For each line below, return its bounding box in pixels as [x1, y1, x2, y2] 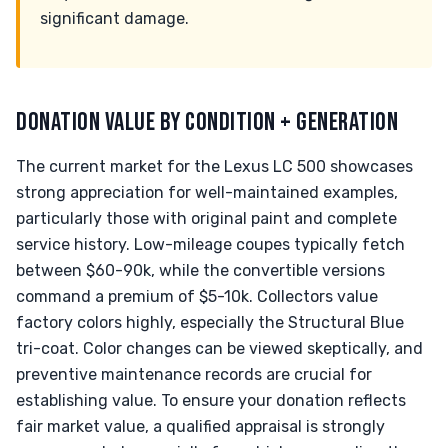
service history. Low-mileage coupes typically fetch [16, 235, 405, 254]
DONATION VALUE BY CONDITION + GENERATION [16, 107, 399, 138]
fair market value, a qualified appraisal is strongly [16, 417, 385, 436]
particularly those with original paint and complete [16, 209, 397, 228]
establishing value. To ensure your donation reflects [16, 391, 406, 410]
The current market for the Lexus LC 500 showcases [16, 157, 413, 176]
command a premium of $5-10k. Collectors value [16, 287, 378, 306]
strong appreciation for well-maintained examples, [16, 183, 398, 202]
